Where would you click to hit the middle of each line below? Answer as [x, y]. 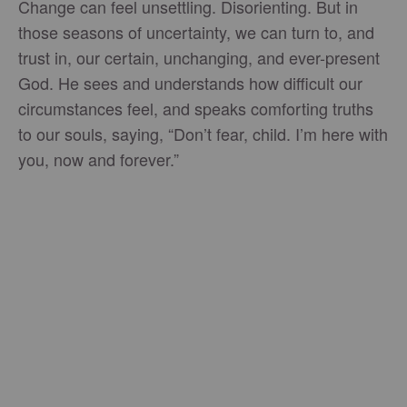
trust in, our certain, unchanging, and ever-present [199, 57]
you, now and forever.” [99, 159]
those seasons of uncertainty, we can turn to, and [196, 31]
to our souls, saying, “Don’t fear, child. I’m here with [203, 133]
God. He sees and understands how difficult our [190, 82]
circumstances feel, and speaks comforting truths [196, 108]
